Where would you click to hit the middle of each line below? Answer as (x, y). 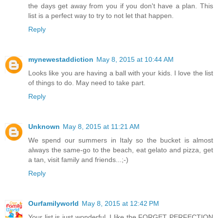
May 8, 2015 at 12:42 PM (120, 204)
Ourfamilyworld (54, 204)
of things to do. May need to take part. (87, 83)
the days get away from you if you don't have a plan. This (121, 6)
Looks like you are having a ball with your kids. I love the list (121, 73)
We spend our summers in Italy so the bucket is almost (121, 140)
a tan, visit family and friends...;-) (78, 160)
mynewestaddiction (61, 60)
